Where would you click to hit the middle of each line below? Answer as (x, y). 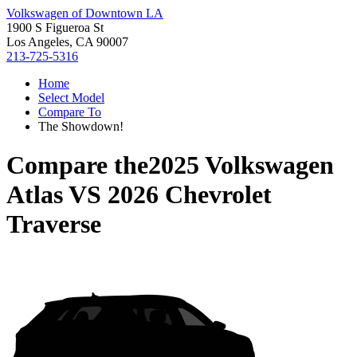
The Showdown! (81, 126)
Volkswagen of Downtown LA (85, 13)
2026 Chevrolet (190, 195)
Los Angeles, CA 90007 (67, 42)
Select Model (71, 98)
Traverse (54, 224)
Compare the (77, 165)
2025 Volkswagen (241, 165)
